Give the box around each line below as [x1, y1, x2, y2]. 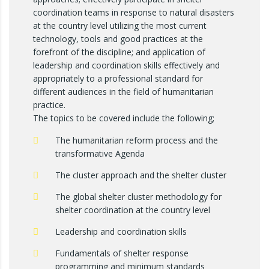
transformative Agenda [55, 148, 145, 159]
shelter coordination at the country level [55, 204, 210, 216]
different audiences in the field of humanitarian [33, 86, 214, 97]
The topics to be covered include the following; [33, 112, 214, 124]
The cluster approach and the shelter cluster [55, 169, 226, 181]
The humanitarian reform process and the [55, 134, 218, 146]
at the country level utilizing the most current [33, 20, 207, 31]
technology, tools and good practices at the [33, 33, 203, 44]
